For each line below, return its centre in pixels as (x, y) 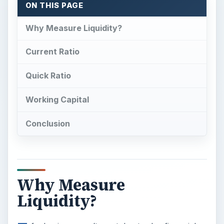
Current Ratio (52, 52)
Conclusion (47, 123)
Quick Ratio (48, 76)
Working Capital (57, 100)
